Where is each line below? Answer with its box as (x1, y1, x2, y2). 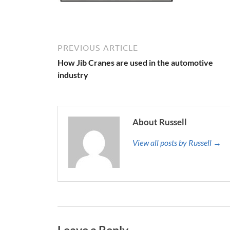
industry (57, 70, 88, 80)
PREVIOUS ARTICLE (57, 43, 138, 52)
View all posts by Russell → (132, 138, 221, 147)
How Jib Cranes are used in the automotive (57, 57, 213, 67)
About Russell (132, 117, 187, 127)
